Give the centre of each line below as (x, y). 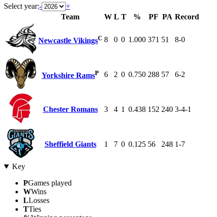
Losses (39, 201)
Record (187, 17)
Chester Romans (70, 109)
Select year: (22, 6)
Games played (50, 183)
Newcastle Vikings (68, 41)
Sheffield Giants (70, 144)
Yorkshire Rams (68, 76)
